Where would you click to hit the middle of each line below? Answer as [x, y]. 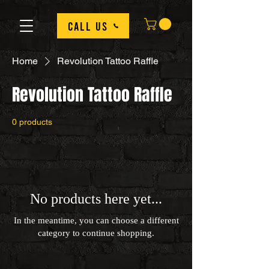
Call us [88, 26]
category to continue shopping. [96, 233]
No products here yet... [96, 199]
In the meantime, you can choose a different [96, 221]
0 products [32, 122]
